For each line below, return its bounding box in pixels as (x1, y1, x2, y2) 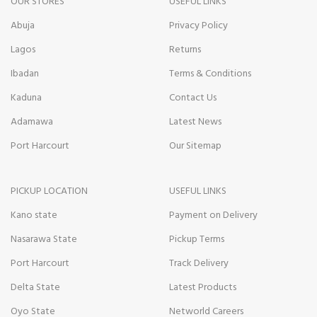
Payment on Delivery (169, 207, 258, 224)
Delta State (11, 279, 60, 296)
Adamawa (11, 113, 53, 130)
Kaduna (11, 89, 42, 106)
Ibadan (11, 65, 39, 82)
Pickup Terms (169, 231, 224, 248)
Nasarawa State (11, 231, 77, 248)
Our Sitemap (169, 137, 221, 154)
